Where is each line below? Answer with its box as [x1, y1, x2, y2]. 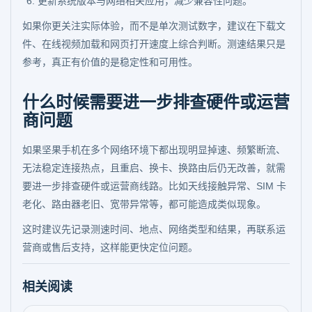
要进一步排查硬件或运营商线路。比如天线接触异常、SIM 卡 [22, 180, 286, 192]
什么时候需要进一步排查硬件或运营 [22, 93, 290, 111]
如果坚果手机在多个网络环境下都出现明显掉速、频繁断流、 [22, 144, 286, 155]
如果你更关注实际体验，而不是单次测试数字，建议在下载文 [22, 20, 286, 31]
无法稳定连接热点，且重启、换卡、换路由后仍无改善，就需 [22, 162, 286, 173]
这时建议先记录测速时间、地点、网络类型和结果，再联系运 [22, 224, 286, 235]
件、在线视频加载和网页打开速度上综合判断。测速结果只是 [22, 38, 286, 49]
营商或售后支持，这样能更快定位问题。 [22, 242, 198, 253]
